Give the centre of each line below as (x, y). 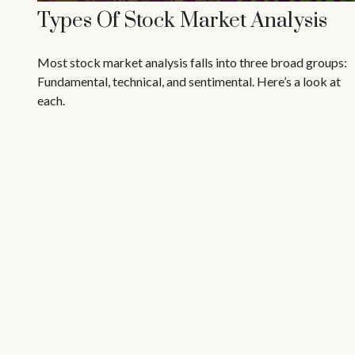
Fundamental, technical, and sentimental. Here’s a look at (189, 82)
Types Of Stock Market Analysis (182, 21)
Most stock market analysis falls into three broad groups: (192, 63)
